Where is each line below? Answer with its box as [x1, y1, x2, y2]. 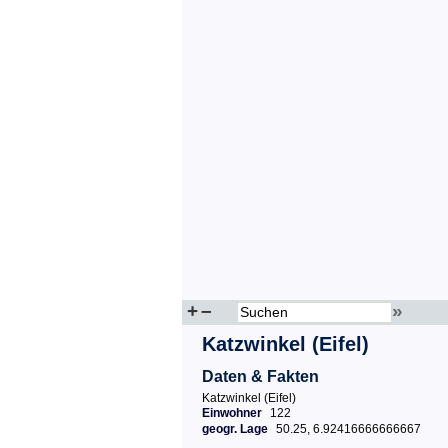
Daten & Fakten [202, 368, 319, 385]
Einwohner [202, 406, 262, 420]
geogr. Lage [202, 422, 268, 436]
